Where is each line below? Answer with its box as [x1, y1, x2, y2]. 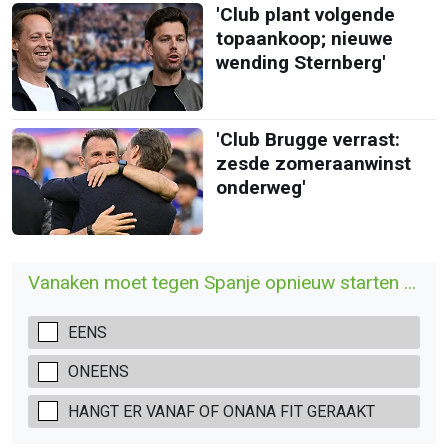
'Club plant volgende [215, 3, 395, 27]
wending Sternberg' [215, 51, 386, 75]
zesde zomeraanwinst [215, 151, 411, 175]
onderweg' [215, 175, 306, 199]
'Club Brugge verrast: [215, 127, 400, 151]
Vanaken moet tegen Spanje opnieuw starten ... [28, 271, 416, 294]
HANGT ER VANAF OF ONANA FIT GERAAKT [68, 401, 375, 421]
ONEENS [68, 362, 129, 382]
